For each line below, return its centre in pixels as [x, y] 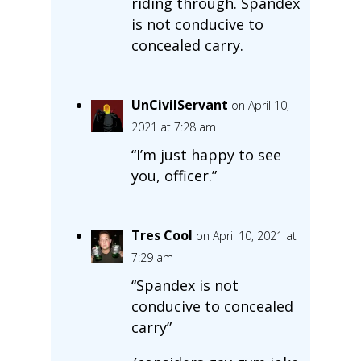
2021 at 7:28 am [173, 127]
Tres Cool [162, 235]
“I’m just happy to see [206, 154]
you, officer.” [174, 175]
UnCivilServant [179, 104]
